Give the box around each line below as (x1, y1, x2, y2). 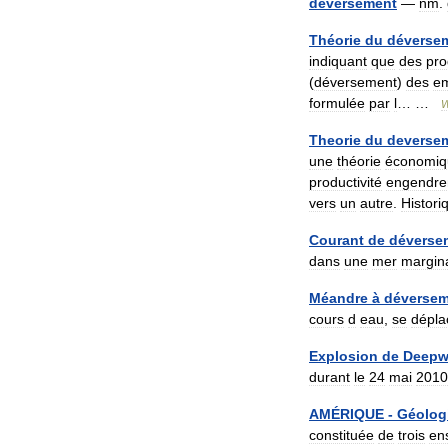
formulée (309, 95, 365, 111)
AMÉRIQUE (309, 406, 384, 422)
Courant (309, 232, 364, 248)
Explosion (309, 348, 378, 364)
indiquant (309, 53, 367, 69)
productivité (309, 174, 382, 190)
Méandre (309, 290, 368, 306)
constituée (309, 427, 374, 443)
